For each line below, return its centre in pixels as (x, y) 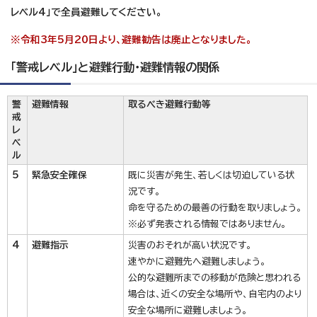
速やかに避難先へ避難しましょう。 (197, 261)
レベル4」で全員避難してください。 (86, 12)
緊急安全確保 (59, 175)
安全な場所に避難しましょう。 (188, 310)
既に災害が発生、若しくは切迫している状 (211, 175)
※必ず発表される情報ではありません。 (207, 224)
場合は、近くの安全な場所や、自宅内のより (215, 294)
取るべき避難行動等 (169, 104)
